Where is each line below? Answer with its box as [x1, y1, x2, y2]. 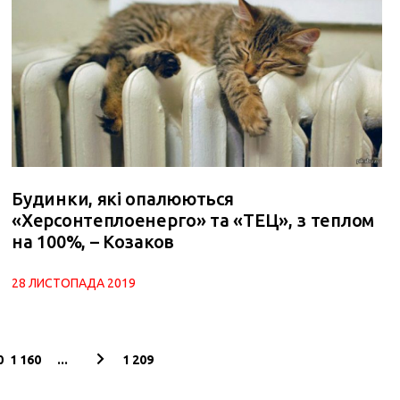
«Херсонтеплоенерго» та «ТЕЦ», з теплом [12, 209, 374, 230]
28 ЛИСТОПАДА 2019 [12, 275, 137, 290]
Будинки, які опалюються [12, 187, 234, 209]
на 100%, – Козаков [12, 230, 174, 252]
